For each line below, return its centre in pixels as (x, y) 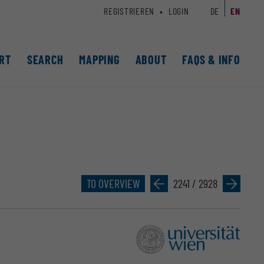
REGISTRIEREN (129, 11)
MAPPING (99, 60)
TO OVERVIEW (113, 183)
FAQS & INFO (211, 60)
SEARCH (45, 60)
